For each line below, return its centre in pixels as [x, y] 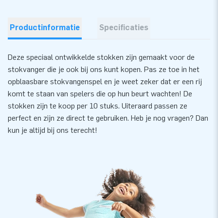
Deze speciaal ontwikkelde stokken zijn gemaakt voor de [101, 57]
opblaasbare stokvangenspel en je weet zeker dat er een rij [105, 81]
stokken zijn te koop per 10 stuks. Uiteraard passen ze [98, 106]
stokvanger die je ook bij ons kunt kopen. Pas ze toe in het [104, 69]
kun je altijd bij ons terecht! [53, 130]
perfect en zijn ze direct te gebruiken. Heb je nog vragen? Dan [108, 118]
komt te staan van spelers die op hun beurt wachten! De [100, 93]
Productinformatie [45, 27]
